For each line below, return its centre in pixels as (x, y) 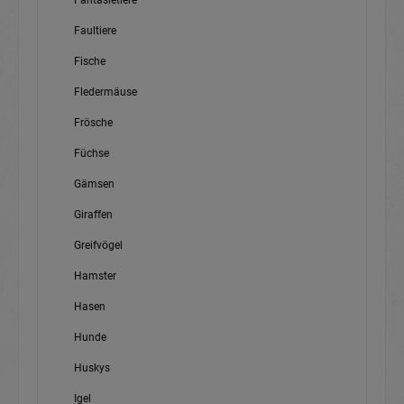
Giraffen (93, 215)
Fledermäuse (106, 92)
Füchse (92, 154)
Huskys (92, 368)
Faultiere (95, 31)
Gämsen (94, 184)
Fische (90, 62)
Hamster (95, 276)
